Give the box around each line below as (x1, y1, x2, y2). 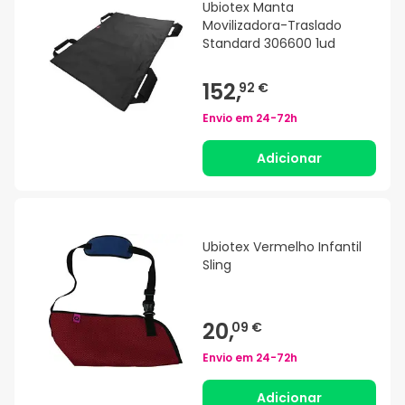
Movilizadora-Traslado (202, 16, 342, 35)
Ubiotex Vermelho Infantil (202, 238, 362, 257)
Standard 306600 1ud (202, 34, 335, 53)
